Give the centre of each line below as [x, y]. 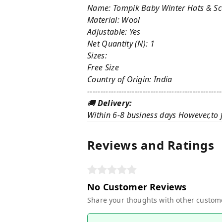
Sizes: [98, 55]
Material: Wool [114, 20]
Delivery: [115, 103]
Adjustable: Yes [114, 32]
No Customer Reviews [137, 187]
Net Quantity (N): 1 [121, 44]
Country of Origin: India [130, 79]
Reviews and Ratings [151, 145]
